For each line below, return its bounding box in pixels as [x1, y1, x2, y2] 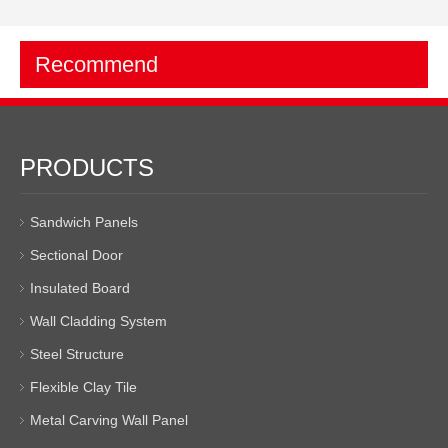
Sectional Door [30, 247, 123, 263]
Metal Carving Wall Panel [30, 412, 188, 428]
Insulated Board [30, 280, 130, 296]
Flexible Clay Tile [30, 379, 137, 395]
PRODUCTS [20, 154, 154, 181]
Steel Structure [30, 346, 124, 362]
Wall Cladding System [30, 313, 167, 329]
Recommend [35, 52, 158, 77]
